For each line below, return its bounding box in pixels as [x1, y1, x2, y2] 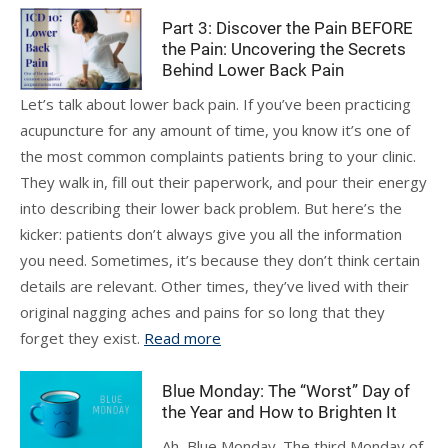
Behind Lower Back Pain [162, 60, 345, 80]
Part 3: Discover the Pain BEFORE [162, 18, 414, 38]
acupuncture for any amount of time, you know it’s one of [20, 120, 410, 140]
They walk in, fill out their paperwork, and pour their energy [20, 172, 427, 192]
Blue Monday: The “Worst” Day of [162, 381, 411, 401]
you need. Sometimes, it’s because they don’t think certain [20, 250, 420, 270]
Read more [144, 328, 221, 348]
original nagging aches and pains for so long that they [20, 302, 385, 322]
